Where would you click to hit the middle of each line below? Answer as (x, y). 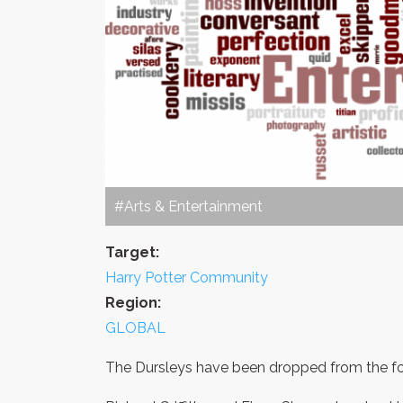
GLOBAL (135, 327)
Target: (132, 252)
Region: (133, 302)
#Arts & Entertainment (188, 206)
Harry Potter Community (187, 277)
